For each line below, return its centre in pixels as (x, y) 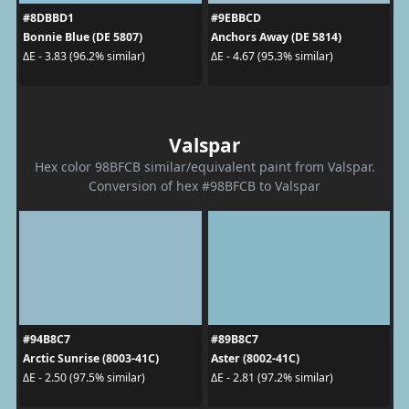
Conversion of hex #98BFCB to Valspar (204, 185)
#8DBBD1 (48, 17)
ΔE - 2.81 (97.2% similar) (272, 378)
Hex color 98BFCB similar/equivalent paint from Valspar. (204, 166)
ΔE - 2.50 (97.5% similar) (84, 378)
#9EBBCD (236, 17)
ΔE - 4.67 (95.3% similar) (272, 56)
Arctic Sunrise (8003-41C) (90, 358)
